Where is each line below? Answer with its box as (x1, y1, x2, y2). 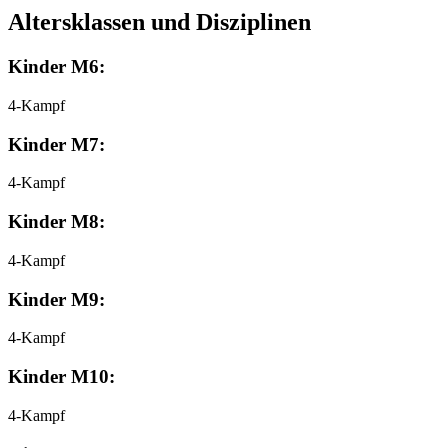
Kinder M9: (8, 288, 105, 310)
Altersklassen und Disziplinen (8, 9, 311, 36)
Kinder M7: (8, 133, 105, 155)
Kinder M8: (8, 211, 105, 233)
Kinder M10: (8, 366, 115, 388)
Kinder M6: (8, 56, 105, 78)
